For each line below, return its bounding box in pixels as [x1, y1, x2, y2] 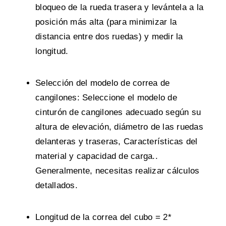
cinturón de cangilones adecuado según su [35, 107, 201, 118]
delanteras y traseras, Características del [35, 137, 198, 147]
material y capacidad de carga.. [35, 151, 158, 161]
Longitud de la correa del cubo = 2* [35, 212, 172, 222]
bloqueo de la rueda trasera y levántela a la [35, 3, 204, 13]
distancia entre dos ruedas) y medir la [35, 32, 183, 42]
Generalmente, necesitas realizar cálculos [35, 166, 200, 176]
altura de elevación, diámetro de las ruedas [35, 122, 203, 132]
